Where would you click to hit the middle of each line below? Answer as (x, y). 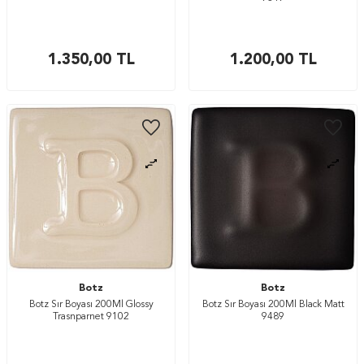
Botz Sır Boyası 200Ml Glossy (91, 305)
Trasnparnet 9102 (91, 317)
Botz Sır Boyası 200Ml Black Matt (273, 305)
